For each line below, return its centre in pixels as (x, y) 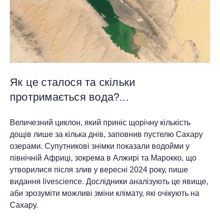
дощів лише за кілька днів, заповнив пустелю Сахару (106, 134)
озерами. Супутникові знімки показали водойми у (100, 146)
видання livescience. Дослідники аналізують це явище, (109, 181)
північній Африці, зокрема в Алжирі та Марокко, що (103, 158)
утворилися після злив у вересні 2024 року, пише (99, 170)
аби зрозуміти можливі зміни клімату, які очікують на (105, 193)
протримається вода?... (69, 97)
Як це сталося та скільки (73, 82)
